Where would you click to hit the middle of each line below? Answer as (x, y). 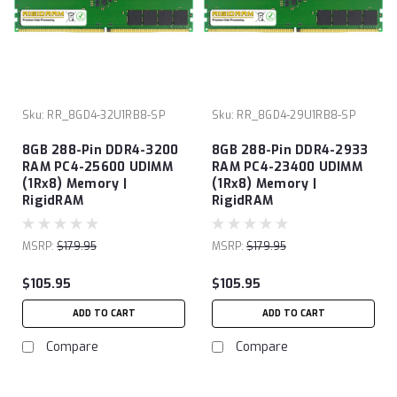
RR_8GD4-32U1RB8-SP (106, 115)
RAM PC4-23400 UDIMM (287, 167)
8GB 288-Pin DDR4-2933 (290, 150)
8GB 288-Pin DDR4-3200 (101, 150)
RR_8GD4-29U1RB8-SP (296, 115)
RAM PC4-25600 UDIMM (97, 167)
